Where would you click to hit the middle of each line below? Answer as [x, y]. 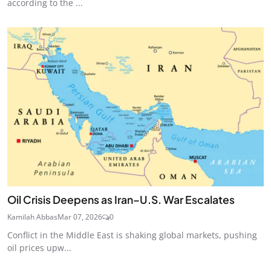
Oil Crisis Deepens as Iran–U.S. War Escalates [121, 199]
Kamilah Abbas [32, 217]
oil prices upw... [39, 247]
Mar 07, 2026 [80, 217]
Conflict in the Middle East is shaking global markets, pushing [132, 235]
